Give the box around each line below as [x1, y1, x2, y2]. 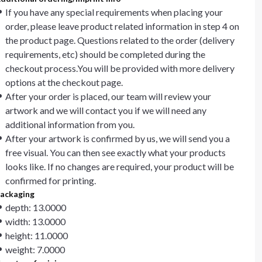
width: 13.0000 [5, 216, 65, 227]
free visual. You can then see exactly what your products [5, 147, 226, 158]
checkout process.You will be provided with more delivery [5, 63, 235, 74]
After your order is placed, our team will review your [5, 91, 211, 102]
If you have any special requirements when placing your [5, 6, 223, 18]
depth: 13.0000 [5, 202, 66, 213]
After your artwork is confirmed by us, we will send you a [5, 133, 230, 144]
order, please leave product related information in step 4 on [5, 20, 239, 32]
